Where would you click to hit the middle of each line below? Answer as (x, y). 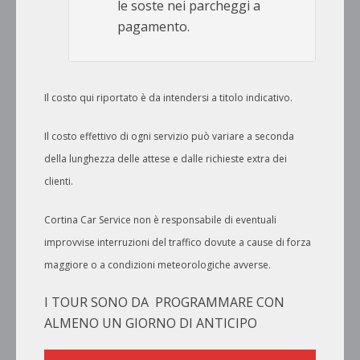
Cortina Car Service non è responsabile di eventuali (160, 220)
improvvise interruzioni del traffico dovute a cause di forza (178, 243)
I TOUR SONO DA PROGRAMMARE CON (164, 303)
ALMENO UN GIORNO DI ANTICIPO (151, 323)
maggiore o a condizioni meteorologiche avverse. (157, 265)
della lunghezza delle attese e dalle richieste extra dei (166, 159)
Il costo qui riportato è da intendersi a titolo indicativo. (168, 98)
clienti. (59, 182)
